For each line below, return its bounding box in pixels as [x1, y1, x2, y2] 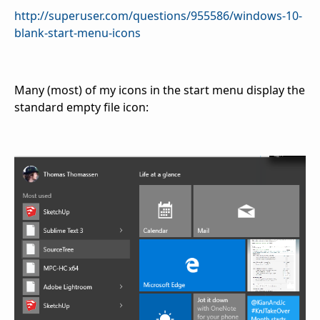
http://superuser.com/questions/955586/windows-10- [14, 8, 302, 24]
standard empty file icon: [14, 99, 149, 116]
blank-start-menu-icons [14, 25, 141, 41]
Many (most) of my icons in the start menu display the [14, 82, 305, 99]
